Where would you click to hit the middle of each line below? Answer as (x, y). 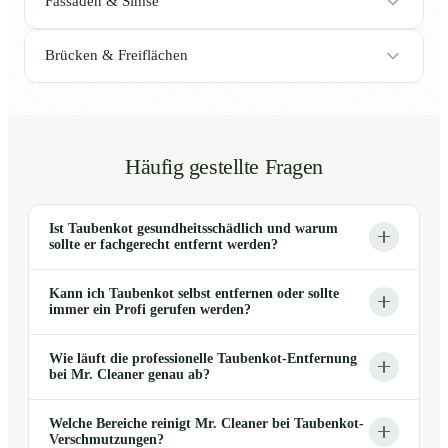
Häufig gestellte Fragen (224, 166)
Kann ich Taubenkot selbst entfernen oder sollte (194, 293)
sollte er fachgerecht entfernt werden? (163, 244)
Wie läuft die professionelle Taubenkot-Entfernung (203, 358)
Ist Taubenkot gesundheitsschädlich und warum (193, 228)
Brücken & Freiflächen (116, 55)
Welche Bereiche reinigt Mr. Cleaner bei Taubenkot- (206, 423)
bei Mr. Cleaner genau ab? (129, 374)
